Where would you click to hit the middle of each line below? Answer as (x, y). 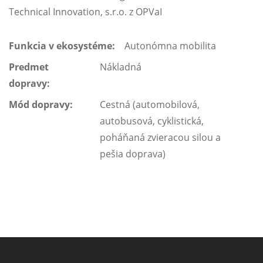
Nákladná (121, 67)
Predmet (29, 67)
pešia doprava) (133, 154)
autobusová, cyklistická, (152, 121)
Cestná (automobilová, (150, 104)
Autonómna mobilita (170, 46)
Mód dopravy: (42, 104)
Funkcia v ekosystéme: (62, 46)
